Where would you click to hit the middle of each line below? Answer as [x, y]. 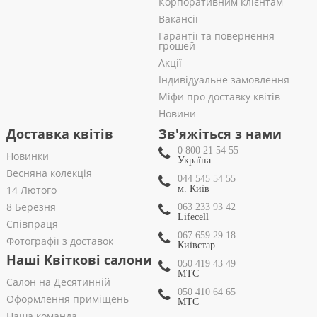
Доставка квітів [59, 134]
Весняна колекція [49, 173]
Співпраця [32, 224]
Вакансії [178, 19]
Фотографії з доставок [59, 241]
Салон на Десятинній [58, 282]
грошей [177, 46]
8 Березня [31, 207]
